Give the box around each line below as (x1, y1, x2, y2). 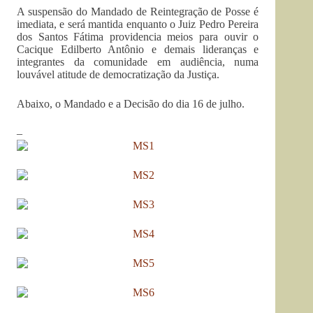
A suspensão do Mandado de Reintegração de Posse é (17, 6, 259, 17)
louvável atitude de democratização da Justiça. (17, 68, 219, 80)
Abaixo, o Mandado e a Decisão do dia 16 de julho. (17, 98, 245, 110)
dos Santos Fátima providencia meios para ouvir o (17, 31, 259, 43)
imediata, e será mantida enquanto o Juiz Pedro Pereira (17, 18, 259, 30)
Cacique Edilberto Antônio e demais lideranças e (17, 43, 259, 55)
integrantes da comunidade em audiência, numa (17, 56, 259, 68)
